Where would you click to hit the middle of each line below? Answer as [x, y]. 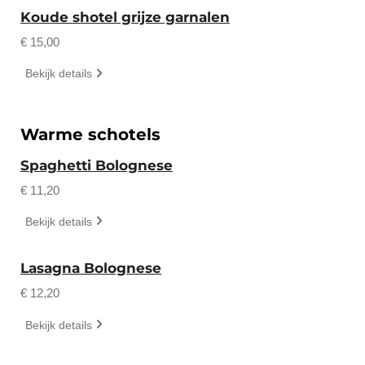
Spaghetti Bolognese [97, 165]
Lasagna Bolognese [91, 268]
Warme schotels [90, 134]
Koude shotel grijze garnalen [125, 17]
